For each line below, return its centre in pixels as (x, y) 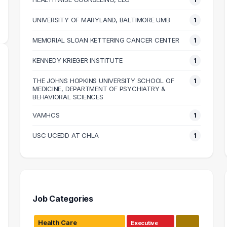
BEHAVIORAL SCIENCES (68, 97)
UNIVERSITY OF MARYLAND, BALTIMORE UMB (101, 20)
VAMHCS (46, 115)
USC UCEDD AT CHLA (66, 135)
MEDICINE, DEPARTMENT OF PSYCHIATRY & (99, 88)
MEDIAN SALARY (126, 8)
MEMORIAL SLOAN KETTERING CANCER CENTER (106, 40)
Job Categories (63, 199)
